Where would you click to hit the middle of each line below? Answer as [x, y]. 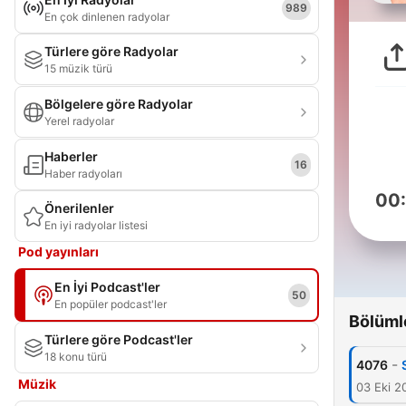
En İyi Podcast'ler [107, 287]
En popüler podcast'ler [111, 304]
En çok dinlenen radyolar [107, 17]
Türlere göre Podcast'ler [119, 339]
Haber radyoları [83, 174]
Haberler [71, 156]
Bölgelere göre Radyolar [119, 104]
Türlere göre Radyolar [111, 51]
